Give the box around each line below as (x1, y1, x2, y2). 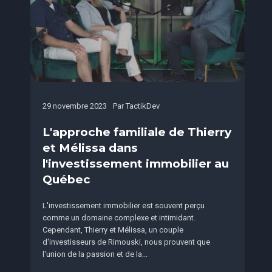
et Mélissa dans (42, 141, 138, 155)
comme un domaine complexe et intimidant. (42, 213, 195, 223)
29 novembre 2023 (42, 101, 107, 111)
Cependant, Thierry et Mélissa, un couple (42, 225, 183, 235)
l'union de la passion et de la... (42, 250, 148, 259)
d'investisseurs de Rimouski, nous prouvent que (42, 237, 210, 247)
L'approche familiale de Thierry (42, 125, 231, 140)
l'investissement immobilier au (42, 157, 229, 171)
